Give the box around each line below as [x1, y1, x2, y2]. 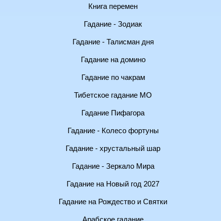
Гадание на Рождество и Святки [59, 198, 167, 206]
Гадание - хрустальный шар [66, 145, 160, 152]
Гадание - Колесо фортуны [67, 127, 159, 135]
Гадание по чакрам [81, 74, 145, 81]
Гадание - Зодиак [84, 20, 142, 28]
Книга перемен [88, 2, 138, 10]
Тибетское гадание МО [74, 91, 152, 99]
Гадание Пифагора [81, 109, 145, 117]
